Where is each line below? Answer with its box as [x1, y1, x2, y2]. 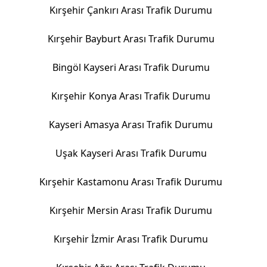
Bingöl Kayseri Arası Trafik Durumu [52, 61, 210, 74]
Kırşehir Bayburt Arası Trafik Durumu [47, 32, 215, 45]
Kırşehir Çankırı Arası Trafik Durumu [49, 4, 213, 17]
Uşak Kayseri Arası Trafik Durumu [55, 147, 207, 160]
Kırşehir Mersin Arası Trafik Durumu [49, 204, 213, 217]
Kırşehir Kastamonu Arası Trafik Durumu [39, 175, 223, 188]
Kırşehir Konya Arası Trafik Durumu [51, 89, 211, 103]
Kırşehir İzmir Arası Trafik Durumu [54, 232, 209, 246]
